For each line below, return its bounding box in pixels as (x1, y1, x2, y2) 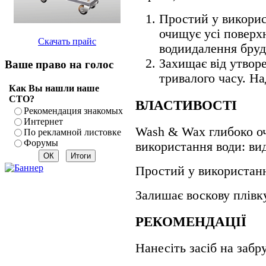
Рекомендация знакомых (24, 105, 123, 116)
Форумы (24, 137, 58, 148)
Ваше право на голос (5, 58, 113, 71)
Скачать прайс (38, 36, 96, 47)
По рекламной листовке (24, 126, 121, 137)
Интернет (24, 116, 63, 126)
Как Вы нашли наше (8, 83, 99, 93)
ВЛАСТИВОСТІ (135, 97, 237, 113)
